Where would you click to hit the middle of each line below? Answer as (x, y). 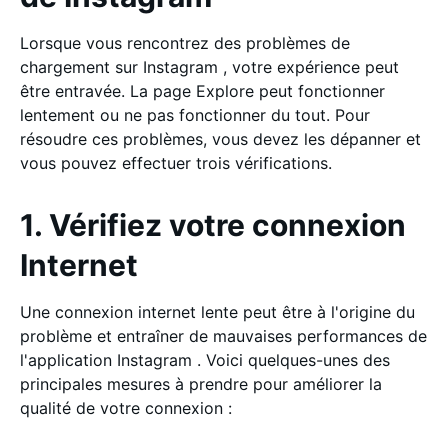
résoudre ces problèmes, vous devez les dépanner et (220, 138)
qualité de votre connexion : (126, 407)
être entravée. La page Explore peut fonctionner (202, 90)
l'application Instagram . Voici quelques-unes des (205, 359)
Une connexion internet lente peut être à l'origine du (217, 311)
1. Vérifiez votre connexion (213, 224)
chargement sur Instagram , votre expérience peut (209, 66)
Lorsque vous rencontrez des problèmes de (185, 42)
